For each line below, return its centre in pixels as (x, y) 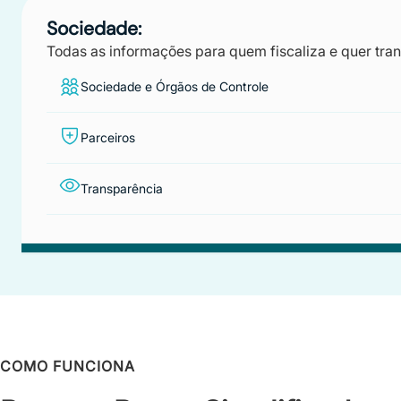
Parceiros (108, 137)
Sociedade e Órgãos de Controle (175, 86)
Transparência (122, 188)
